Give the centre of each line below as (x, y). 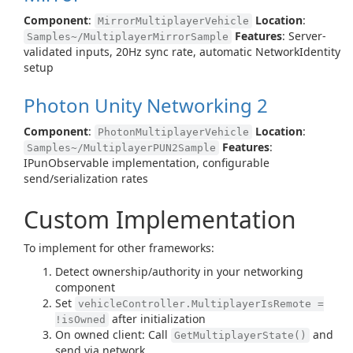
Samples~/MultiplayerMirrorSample (128, 37)
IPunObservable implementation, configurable (147, 163)
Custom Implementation (160, 219)
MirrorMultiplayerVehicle (173, 21)
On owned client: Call (113, 334)
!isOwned (80, 320)
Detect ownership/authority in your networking (179, 271)
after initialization (157, 319)
